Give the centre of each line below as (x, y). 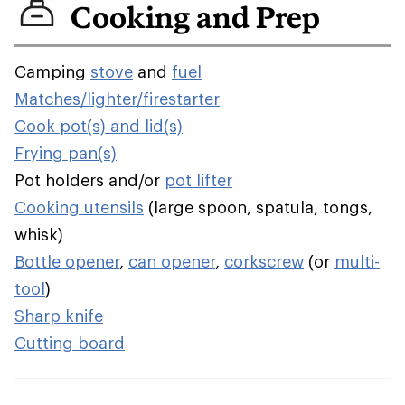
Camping (52, 71)
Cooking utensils (79, 207)
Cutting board (70, 343)
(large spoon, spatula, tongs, (258, 207)
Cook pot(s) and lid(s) (99, 126)
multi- (357, 261)
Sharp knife (59, 316)
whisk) (39, 234)
